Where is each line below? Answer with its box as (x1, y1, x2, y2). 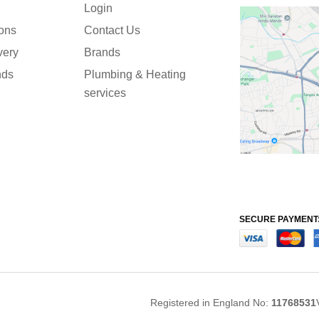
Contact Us (83, 24, 140, 36)
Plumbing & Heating (83, 68, 186, 80)
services (83, 87, 126, 99)
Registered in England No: (150, 297, 271, 309)
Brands (83, 46, 120, 58)
